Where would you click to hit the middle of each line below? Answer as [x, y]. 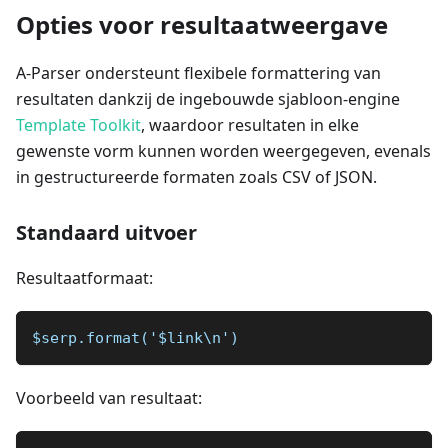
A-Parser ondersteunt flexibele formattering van [198, 72]
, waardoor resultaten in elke [250, 124]
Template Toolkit [78, 124]
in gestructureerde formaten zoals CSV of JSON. [196, 176]
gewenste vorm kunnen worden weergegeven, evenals [223, 150]
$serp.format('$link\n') [135, 337]
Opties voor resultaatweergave [202, 24]
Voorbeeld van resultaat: [109, 397]
